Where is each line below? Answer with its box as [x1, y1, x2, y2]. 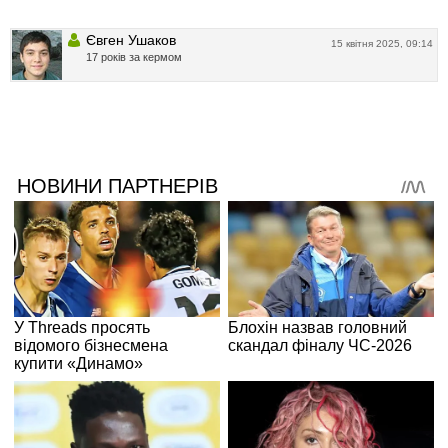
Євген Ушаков [86, 31, 176, 48]
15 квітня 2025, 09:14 [331, 37, 433, 49]
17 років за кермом [86, 50, 182, 63]
